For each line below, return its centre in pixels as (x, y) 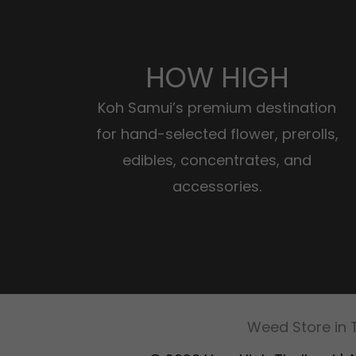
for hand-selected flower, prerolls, (217, 134)
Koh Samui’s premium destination (217, 108)
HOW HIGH (217, 78)
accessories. (217, 187)
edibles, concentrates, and (217, 161)
